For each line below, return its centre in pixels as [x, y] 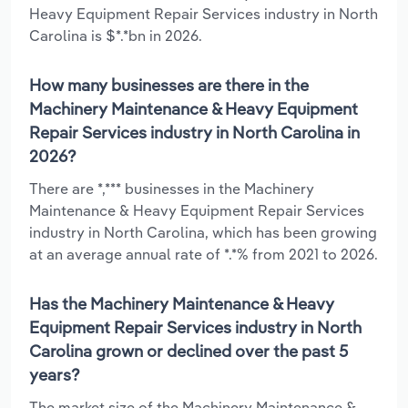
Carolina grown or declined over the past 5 [189, 351]
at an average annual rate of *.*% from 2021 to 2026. [204, 254]
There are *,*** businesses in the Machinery [172, 188]
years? [55, 374]
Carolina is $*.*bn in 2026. [116, 35]
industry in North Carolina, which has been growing [203, 232]
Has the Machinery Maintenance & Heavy [182, 303]
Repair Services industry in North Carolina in [194, 132]
